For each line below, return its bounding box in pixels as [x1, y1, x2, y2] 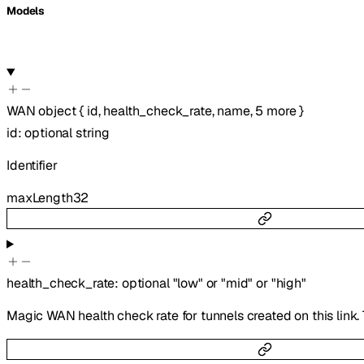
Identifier [6, 157, 58, 175]
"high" [271, 274, 306, 292]
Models [6, 3, 45, 18]
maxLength [6, 189, 73, 207]
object [38, 102, 76, 120]
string [75, 124, 110, 142]
